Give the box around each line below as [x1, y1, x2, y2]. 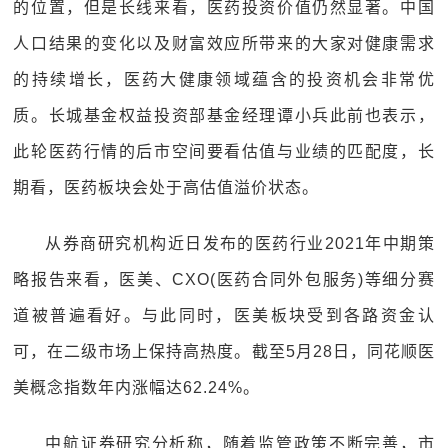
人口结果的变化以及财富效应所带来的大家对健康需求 [13, 35, 435, 52]
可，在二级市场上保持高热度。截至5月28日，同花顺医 [13, 343, 435, 360]
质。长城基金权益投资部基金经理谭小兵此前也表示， [13, 107, 435, 124]
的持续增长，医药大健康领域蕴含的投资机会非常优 [13, 71, 435, 88]
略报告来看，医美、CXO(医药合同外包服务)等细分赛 [13, 271, 435, 288]
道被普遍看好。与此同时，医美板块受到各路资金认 [13, 307, 435, 324]
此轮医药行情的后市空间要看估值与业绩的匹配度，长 [13, 143, 435, 160]
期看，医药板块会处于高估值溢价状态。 [13, 179, 320, 196]
